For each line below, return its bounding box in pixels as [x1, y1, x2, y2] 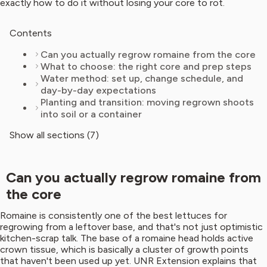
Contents [10, 27, 52, 39]
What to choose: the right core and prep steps [41, 60, 252, 73]
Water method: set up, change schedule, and [41, 72, 243, 85]
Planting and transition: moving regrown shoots [41, 96, 254, 108]
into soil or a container [41, 108, 142, 120]
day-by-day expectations [41, 84, 156, 97]
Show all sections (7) [10, 129, 99, 141]
